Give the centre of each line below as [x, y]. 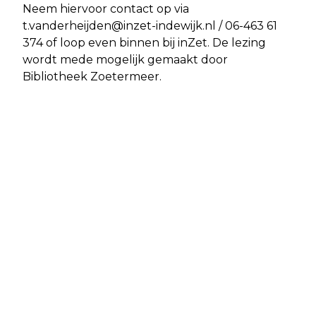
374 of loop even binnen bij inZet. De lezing [144, 42]
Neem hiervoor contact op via [106, 8]
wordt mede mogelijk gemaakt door [125, 59]
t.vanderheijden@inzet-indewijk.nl [119, 25]
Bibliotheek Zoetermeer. [92, 76]
